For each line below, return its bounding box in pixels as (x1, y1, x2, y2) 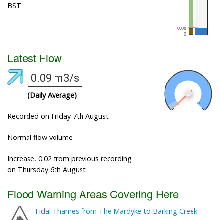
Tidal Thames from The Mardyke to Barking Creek (34, 206, 197, 216)
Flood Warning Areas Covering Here (7, 186, 179, 202)
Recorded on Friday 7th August (7, 111, 109, 121)
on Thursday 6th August (7, 165, 86, 175)
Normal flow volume (7, 133, 73, 142)
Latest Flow (7, 50, 62, 65)
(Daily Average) (27, 90, 77, 100)
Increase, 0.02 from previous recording (7, 154, 132, 164)
